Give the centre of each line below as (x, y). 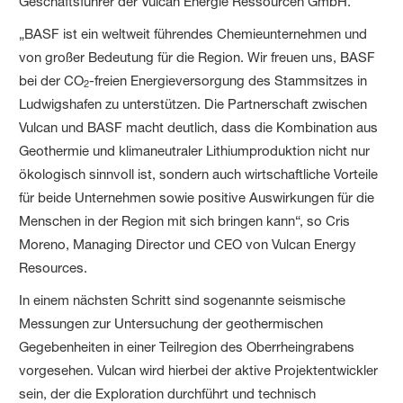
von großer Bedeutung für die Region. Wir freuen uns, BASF (197, 57)
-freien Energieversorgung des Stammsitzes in (228, 80)
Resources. (54, 267)
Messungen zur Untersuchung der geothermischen (171, 323)
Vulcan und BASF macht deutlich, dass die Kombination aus (199, 127)
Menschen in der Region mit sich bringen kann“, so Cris (185, 220)
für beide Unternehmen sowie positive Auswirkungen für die (197, 197)
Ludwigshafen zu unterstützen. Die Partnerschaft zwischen (193, 103)
